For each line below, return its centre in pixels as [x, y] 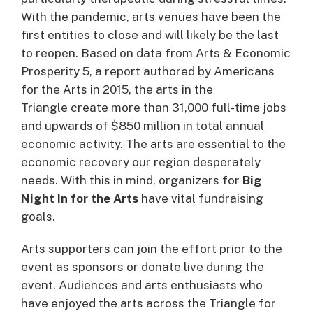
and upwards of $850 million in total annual [143, 125]
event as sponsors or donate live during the [143, 267]
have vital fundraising [201, 198]
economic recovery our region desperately [141, 162]
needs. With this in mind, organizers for [132, 180]
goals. [38, 216]
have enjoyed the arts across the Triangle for [148, 303]
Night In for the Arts [80, 198]
